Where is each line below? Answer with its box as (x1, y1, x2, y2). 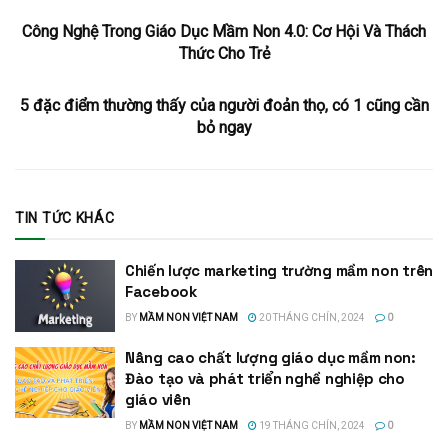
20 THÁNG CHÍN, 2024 (257, 312, 365, 324)
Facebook (125, 282, 197, 302)
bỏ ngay (196, 118, 252, 138)
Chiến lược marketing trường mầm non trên (125, 261, 433, 281)
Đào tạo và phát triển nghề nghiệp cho (125, 368, 405, 388)
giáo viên (125, 389, 191, 409)
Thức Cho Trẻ (178, 44, 270, 64)
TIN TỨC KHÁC (15, 210, 115, 227)
